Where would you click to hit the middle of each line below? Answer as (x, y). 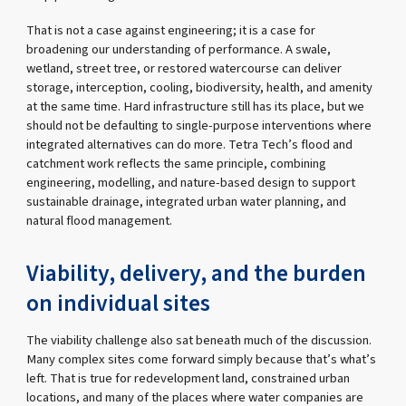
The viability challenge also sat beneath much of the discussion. (199, 341)
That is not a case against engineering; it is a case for (171, 31)
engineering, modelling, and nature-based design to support (191, 183)
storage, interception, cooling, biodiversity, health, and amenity (200, 88)
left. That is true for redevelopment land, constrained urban (188, 379)
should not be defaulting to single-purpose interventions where (199, 126)
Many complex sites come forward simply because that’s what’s (202, 360)
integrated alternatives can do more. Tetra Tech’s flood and (190, 145)
